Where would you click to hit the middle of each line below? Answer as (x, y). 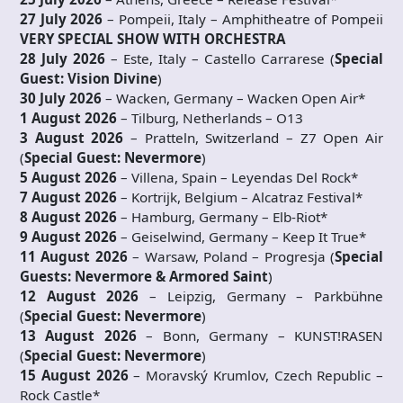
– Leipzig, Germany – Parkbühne (261, 296)
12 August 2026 (80, 296)
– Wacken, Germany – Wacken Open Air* (233, 99)
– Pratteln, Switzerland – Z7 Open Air (254, 138)
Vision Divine (112, 79)
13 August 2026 (78, 336)
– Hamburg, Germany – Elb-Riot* (222, 217)
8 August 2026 (68, 217)
